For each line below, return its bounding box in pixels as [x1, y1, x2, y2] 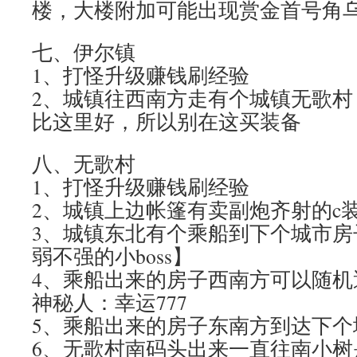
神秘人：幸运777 [32, 288, 187, 316]
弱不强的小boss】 [32, 242, 193, 269]
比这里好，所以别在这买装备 [32, 108, 301, 135]
